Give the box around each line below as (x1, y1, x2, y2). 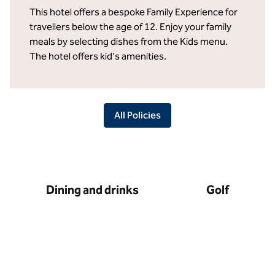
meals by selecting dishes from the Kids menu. (29, 36, 228, 47)
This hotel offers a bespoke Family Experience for (29, 6, 238, 18)
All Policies (114, 109, 161, 121)
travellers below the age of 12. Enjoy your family (29, 21, 231, 33)
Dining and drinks (46, 182, 139, 197)
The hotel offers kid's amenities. (29, 50, 166, 62)
